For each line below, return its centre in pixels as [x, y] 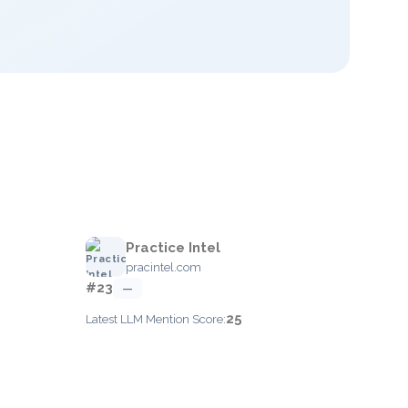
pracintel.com [163, 267]
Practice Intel [173, 248]
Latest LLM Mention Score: [156, 319]
